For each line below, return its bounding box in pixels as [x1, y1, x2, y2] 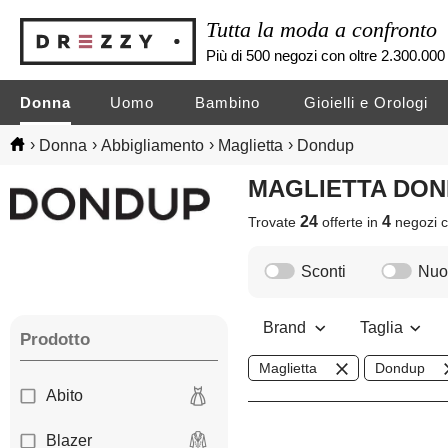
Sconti [301, 263, 347, 281]
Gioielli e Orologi [304, 94, 429, 111]
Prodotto [20, 330, 90, 350]
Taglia [360, 319, 406, 337]
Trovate [248, 214, 301, 231]
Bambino [195, 94, 261, 111]
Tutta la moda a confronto [206, 16, 438, 42]
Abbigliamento [101, 136, 204, 154]
